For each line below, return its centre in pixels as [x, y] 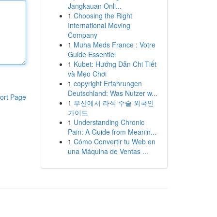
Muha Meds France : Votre [114, 45]
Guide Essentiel [92, 54]
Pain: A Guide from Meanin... [112, 132]
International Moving [99, 25]
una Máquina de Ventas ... [108, 151]
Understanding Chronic [109, 122]
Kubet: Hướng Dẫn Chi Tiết [115, 64]
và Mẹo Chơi [87, 74]
